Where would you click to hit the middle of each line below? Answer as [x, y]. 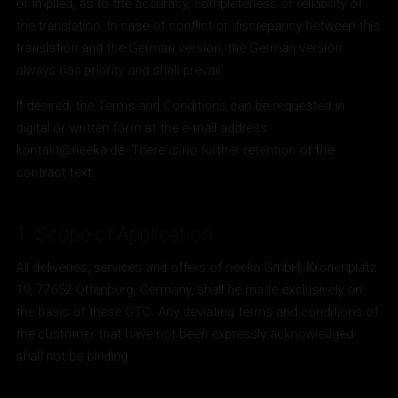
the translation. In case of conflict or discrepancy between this [199, 26]
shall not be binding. [74, 356]
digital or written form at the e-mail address [142, 127]
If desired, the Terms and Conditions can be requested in [181, 105]
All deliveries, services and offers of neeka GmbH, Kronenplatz [197, 267]
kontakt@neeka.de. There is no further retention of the [175, 150]
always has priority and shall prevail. [120, 71]
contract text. [56, 172]
